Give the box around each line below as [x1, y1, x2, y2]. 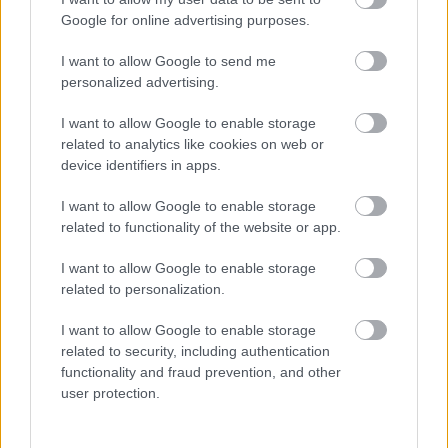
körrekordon [36, 162, 116, 182]
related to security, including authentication [61, 343, 330, 359]
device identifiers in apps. [61, 157, 221, 173]
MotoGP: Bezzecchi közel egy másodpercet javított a [36, 142, 380, 162]
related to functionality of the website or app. [61, 219, 341, 235]
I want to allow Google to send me [61, 53, 276, 69]
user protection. [61, 385, 160, 401]
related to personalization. [61, 281, 225, 297]
